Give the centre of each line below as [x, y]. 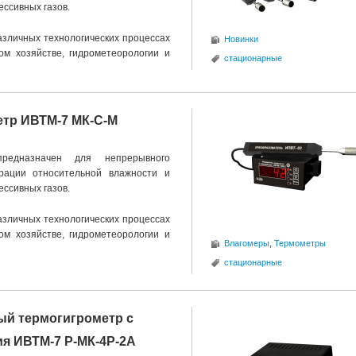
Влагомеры [247, 243]
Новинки [241, 39]
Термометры [300, 243]
